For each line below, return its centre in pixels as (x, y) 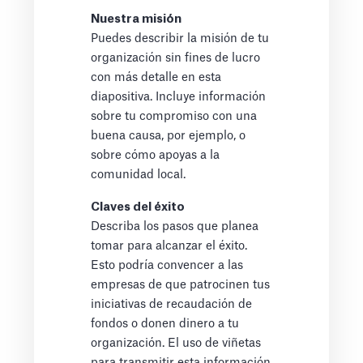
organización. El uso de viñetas (176, 344)
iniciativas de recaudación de (172, 305)
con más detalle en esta (156, 78)
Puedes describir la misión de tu (180, 39)
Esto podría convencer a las (167, 266)
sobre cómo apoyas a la (156, 156)
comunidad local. (139, 175)
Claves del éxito (138, 207)
